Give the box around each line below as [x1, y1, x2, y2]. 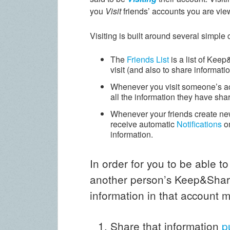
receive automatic [110, 118, 177, 130]
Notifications [177, 118, 222, 130]
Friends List [127, 53, 169, 66]
